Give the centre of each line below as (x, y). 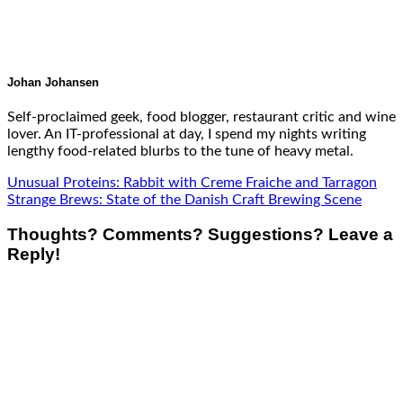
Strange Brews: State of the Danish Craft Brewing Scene (184, 199)
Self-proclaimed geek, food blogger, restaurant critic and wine (201, 116)
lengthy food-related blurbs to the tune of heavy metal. (180, 151)
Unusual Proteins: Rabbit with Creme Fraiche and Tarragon (192, 182)
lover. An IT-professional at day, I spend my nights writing (187, 134)
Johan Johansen (53, 82)
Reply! (34, 255)
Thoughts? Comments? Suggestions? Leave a (200, 235)
